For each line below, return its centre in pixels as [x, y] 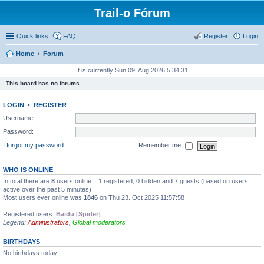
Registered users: [29, 214]
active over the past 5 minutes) [47, 189]
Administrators [48, 222]
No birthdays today [30, 253]
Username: [19, 118]
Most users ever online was [43, 197]
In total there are [27, 181]
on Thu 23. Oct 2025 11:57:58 [141, 197]
